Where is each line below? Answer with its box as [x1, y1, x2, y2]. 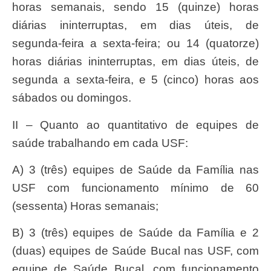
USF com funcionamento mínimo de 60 [12, 181, 259, 195]
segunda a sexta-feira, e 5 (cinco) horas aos [12, 73, 259, 87]
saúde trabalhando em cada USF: [12, 136, 188, 149]
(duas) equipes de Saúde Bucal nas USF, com [12, 244, 259, 258]
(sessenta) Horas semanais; [12, 200, 158, 213]
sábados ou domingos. [12, 91, 131, 105]
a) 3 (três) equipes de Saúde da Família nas [12, 163, 24, 177]
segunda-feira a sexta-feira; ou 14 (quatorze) [12, 37, 259, 50]
